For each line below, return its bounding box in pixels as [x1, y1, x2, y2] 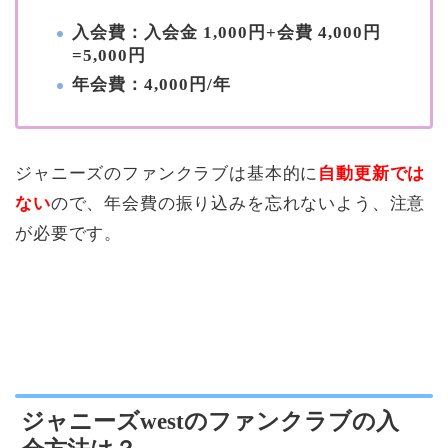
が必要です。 [15, 224, 123, 244]
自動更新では [318, 164, 426, 184]
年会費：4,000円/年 [72, 75, 231, 95]
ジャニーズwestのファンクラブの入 [21, 407, 399, 434]
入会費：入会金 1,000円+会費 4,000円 [72, 23, 381, 43]
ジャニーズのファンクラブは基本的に [15, 164, 319, 184]
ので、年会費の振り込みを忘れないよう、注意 [50, 194, 426, 214]
